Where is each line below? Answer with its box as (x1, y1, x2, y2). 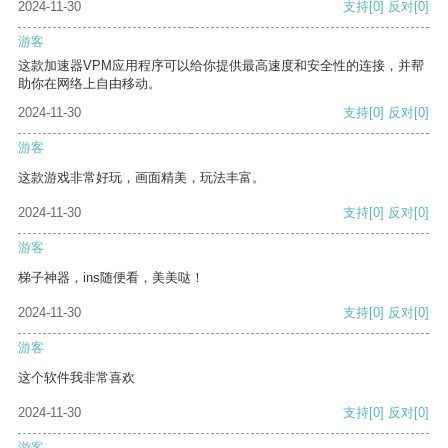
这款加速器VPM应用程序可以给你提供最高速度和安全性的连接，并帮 (18, 58, 424, 74)
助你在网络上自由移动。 (18, 76, 161, 92)
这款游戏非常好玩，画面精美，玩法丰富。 (18, 170, 265, 186)
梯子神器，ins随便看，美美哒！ (18, 270, 204, 286)
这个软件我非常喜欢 (18, 370, 135, 386)
